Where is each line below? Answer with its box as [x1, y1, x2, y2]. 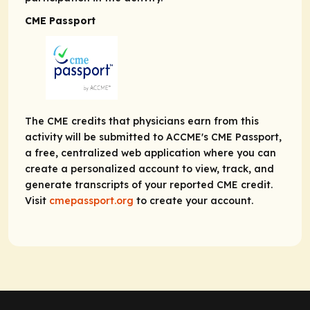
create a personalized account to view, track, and [25, 163, 274, 176]
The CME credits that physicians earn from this [25, 115, 259, 128]
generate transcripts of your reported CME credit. [25, 179, 273, 192]
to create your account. [134, 194, 253, 208]
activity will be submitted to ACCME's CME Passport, [25, 131, 282, 144]
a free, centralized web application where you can [25, 147, 276, 160]
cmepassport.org [49, 194, 134, 208]
